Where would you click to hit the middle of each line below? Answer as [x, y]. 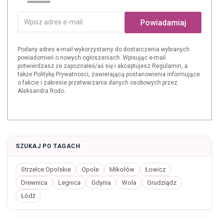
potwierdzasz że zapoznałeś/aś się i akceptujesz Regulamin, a [103, 66]
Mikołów [122, 169]
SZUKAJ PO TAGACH [48, 146]
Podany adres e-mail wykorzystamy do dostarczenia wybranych [104, 49]
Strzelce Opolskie [46, 169]
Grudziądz [162, 183]
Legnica [69, 183]
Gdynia [101, 183]
